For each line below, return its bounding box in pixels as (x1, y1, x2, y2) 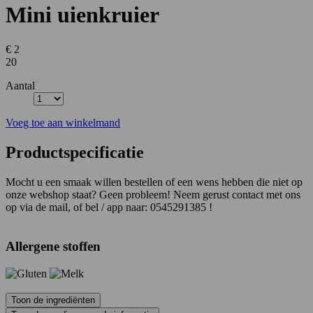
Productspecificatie (6, 143, 144, 161)
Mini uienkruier (6, 2, 159, 28)
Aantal (6, 79, 35, 92)
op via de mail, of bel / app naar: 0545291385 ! (6, 201, 212, 213)
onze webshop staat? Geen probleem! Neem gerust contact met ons (6, 188, 300, 201)
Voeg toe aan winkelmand (6, 116, 120, 129)
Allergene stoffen (6, 239, 101, 254)
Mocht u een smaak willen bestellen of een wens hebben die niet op (6, 175, 303, 188)
